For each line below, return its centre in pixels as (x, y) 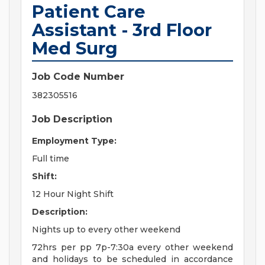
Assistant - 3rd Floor (122, 30)
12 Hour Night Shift (73, 194)
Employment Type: (74, 141)
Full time (51, 159)
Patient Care (89, 12)
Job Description (72, 119)
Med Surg (75, 49)
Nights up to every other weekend (106, 230)
